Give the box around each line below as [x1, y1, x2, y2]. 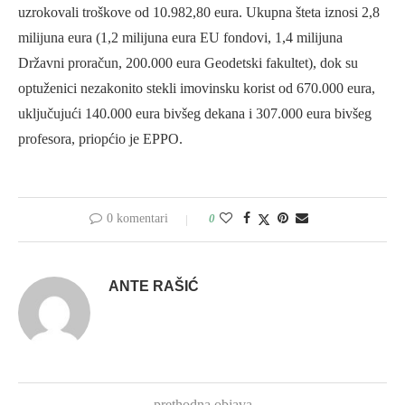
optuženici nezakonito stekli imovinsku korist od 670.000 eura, [18, 80, 375, 97]
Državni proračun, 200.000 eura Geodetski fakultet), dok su [18, 55, 358, 71]
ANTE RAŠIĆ [108, 278, 199, 295]
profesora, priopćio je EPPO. [18, 131, 183, 147]
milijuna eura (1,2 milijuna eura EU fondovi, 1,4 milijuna [18, 30, 343, 46]
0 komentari [107, 212, 168, 226]
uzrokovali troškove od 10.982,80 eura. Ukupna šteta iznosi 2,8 [18, 5, 380, 21]
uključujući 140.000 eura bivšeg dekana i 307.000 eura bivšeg [18, 106, 372, 122]
